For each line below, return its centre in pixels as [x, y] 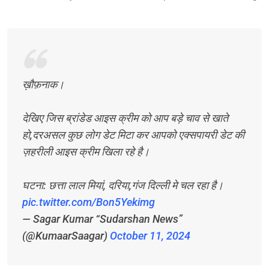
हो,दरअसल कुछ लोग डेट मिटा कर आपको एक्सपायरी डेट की [133, 135]
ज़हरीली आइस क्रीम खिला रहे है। [86, 152]
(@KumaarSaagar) [66, 236]
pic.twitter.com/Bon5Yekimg [89, 202]
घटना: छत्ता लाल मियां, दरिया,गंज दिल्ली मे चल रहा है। [123, 186]
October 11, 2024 [150, 236]
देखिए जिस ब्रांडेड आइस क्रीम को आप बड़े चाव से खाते [125, 118]
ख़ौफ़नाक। [43, 85]
